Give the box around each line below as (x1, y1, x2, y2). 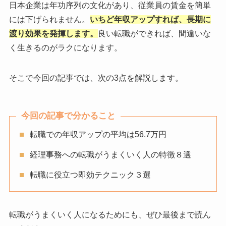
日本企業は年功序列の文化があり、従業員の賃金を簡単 (9, 1, 211, 10)
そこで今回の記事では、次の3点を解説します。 (9, 74, 183, 83)
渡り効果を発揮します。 (9, 29, 98, 38)
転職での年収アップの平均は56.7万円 (29, 130, 166, 139)
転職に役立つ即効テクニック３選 (29, 170, 151, 179)
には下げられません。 (9, 15, 90, 24)
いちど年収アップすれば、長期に (89, 15, 211, 24)
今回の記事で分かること (21, 111, 116, 121)
